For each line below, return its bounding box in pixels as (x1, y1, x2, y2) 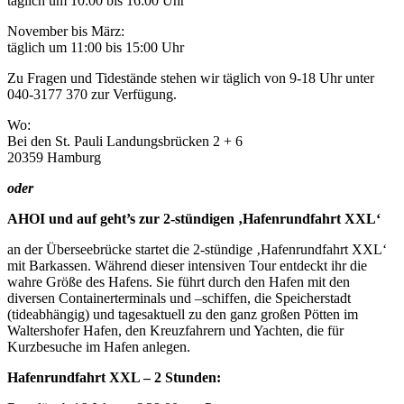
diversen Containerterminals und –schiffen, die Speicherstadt (7, 290, 351, 307)
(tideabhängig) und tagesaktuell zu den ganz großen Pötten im (7, 307, 358, 323)
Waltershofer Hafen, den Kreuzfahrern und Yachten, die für (7, 323, 344, 339)
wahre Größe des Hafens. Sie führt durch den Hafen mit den (7, 274, 350, 290)
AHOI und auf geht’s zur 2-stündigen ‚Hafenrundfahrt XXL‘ (7, 211, 381, 227)
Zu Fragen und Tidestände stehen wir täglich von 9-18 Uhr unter (7, 70, 374, 87)
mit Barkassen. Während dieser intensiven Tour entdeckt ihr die (7, 258, 367, 274)
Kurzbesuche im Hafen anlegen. (7, 339, 190, 355)
